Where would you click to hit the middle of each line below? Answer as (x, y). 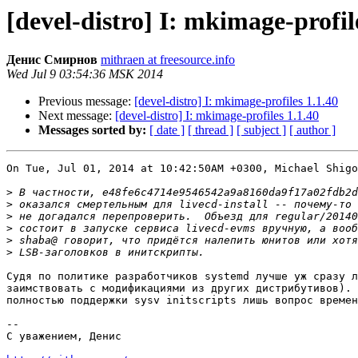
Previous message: (86, 101)
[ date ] (167, 130)
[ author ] (312, 130)
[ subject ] (261, 130)
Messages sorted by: (92, 130)
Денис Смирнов (52, 60)
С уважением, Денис (64, 336)
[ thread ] (211, 130)
